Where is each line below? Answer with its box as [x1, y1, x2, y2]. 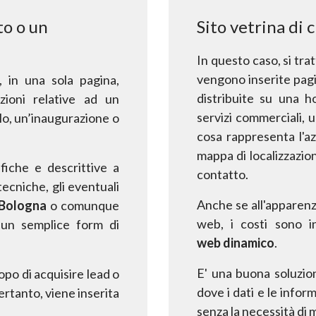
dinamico [223, 234, 274, 250]
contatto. [197, 166, 248, 182]
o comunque [50, 197, 120, 213]
